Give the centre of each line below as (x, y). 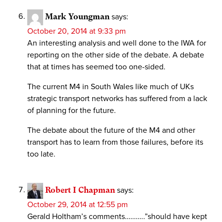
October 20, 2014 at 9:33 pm (77, 31)
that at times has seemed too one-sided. (96, 67)
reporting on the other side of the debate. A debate (116, 55)
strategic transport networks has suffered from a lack (117, 98)
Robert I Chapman (80, 190)
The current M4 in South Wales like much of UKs (111, 86)
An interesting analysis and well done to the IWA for (117, 43)
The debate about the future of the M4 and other (111, 130)
